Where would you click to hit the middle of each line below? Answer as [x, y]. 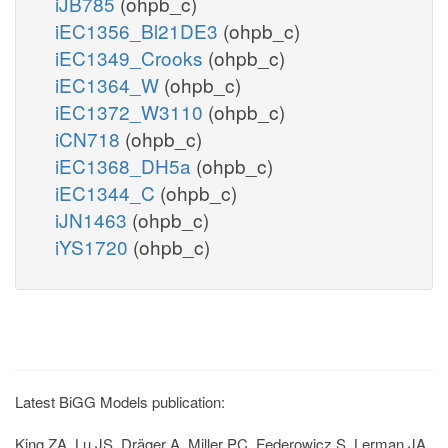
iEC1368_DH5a [125, 165]
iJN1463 [93, 219]
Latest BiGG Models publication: [120, 401]
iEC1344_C [107, 192]
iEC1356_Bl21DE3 [139, 30]
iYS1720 [94, 246]
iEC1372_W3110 [131, 111]
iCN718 [90, 138]
